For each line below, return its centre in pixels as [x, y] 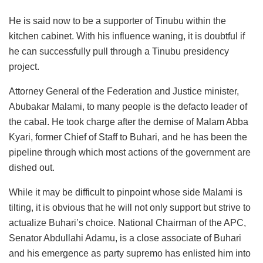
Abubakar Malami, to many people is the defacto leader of [128, 106]
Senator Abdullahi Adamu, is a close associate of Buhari [125, 238]
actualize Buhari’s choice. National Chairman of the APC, [127, 222]
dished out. [32, 167]
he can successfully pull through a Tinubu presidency [119, 51]
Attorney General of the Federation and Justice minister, [124, 91]
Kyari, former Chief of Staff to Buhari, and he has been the [128, 137]
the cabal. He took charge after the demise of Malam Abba [129, 122]
